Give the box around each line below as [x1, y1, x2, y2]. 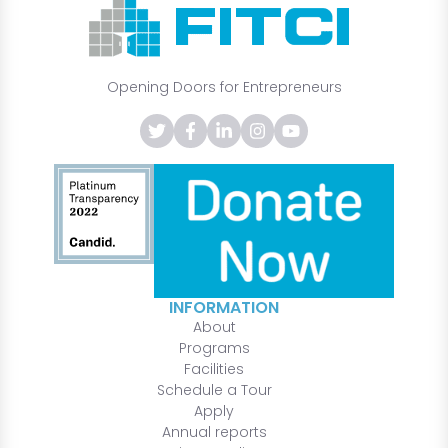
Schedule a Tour [156, 379, 272, 400]
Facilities [184, 358, 244, 379]
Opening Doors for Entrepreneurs [106, 77, 342, 97]
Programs [178, 337, 250, 358]
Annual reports [161, 421, 267, 442]
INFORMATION [169, 295, 279, 319]
